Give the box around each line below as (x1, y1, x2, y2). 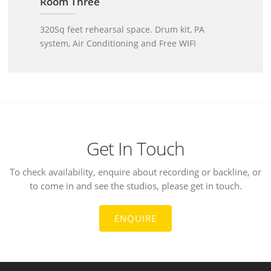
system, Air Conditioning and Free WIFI (40, 38, 197, 50)
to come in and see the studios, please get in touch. (29, 180, 242, 192)
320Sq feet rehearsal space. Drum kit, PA (40, 24, 205, 36)
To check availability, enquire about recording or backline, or (10, 166, 261, 178)
